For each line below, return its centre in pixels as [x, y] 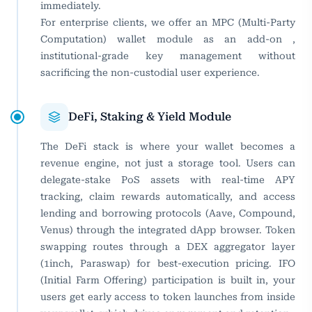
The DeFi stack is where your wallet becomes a [168, 147]
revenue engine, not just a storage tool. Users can [168, 163]
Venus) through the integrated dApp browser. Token [168, 230]
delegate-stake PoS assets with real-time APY [168, 180]
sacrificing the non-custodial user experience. [150, 73]
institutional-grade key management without [168, 56]
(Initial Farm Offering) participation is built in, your [168, 280]
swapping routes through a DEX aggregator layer [168, 247]
